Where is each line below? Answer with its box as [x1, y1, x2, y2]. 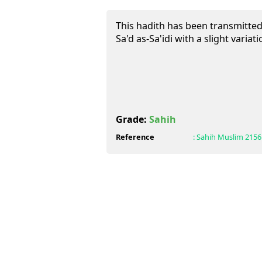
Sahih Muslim [196, 132, 243, 142]
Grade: [116, 113, 149, 126]
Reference [116, 132, 154, 142]
